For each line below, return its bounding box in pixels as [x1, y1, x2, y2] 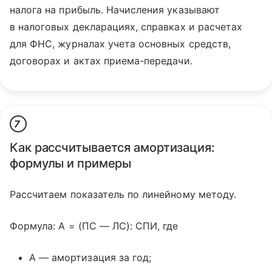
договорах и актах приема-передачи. [10, 55, 192, 67]
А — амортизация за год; [29, 251, 152, 263]
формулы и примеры [10, 156, 132, 171]
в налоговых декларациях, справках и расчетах [10, 21, 243, 33]
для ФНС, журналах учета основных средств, [10, 38, 231, 50]
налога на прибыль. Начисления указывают [10, 4, 220, 16]
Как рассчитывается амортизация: [10, 140, 215, 155]
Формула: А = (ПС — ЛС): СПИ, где [10, 220, 178, 232]
